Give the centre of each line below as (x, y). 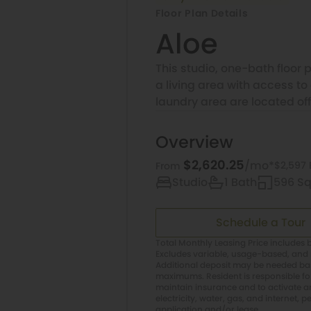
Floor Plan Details (202, 13)
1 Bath (241, 182)
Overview (194, 142)
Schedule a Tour (261, 222)
